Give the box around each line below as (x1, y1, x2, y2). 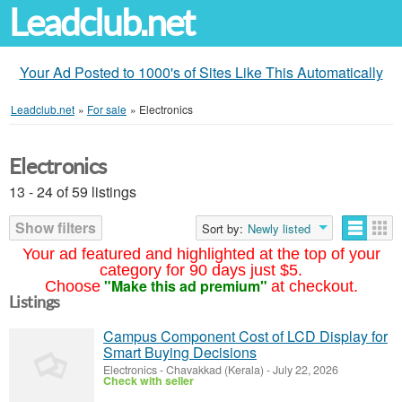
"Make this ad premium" (103, 275, 267, 296)
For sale (87, 101, 127, 117)
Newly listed (248, 220, 310, 237)
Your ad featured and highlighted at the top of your (22, 245, 380, 263)
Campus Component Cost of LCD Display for (103, 326, 388, 346)
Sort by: (202, 220, 243, 237)
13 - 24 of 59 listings (9, 181, 136, 202)
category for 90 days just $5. (100, 261, 302, 279)
